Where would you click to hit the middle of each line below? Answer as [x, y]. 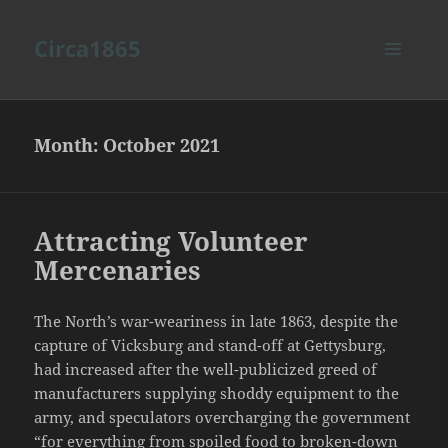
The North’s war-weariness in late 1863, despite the [216, 321]
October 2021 [162, 145]
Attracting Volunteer [171, 241]
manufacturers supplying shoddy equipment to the [217, 393]
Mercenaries [118, 270]
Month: [69, 145]
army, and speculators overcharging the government [222, 417]
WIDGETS [400, 112]
